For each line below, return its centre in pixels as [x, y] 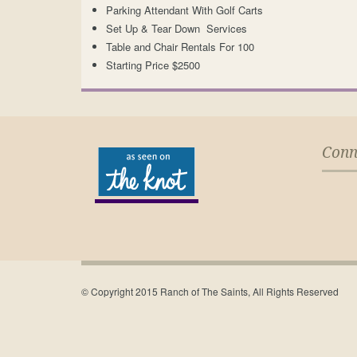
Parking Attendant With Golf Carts [184, 10]
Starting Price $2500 [153, 65]
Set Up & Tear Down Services [177, 28]
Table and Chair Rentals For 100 [180, 47]
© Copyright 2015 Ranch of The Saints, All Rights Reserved [210, 291]
